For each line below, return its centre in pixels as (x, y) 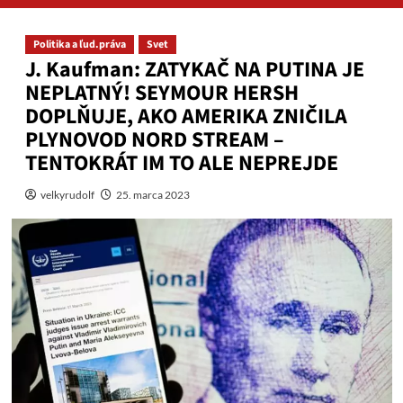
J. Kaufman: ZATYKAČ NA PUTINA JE (194, 70)
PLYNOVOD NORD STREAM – (154, 140)
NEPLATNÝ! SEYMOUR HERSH (161, 94)
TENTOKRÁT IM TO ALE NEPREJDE (181, 164)
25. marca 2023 (152, 195)
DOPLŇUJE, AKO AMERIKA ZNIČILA (186, 117)
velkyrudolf (67, 195)
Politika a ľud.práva (79, 45)
